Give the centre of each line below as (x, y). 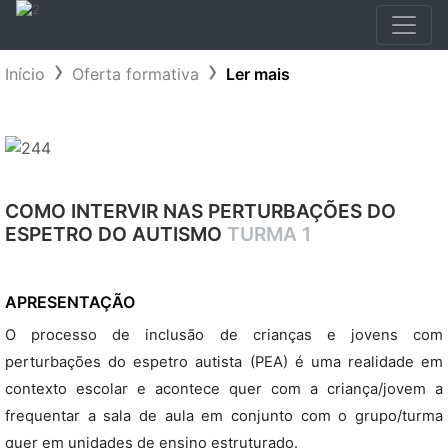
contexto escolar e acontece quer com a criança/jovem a (224, 389)
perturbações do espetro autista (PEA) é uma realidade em (224, 362)
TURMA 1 (269, 234)
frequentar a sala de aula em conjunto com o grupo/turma (224, 416)
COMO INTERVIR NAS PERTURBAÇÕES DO (200, 211)
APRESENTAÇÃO (70, 302)
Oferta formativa (135, 74)
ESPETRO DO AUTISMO (116, 234)
